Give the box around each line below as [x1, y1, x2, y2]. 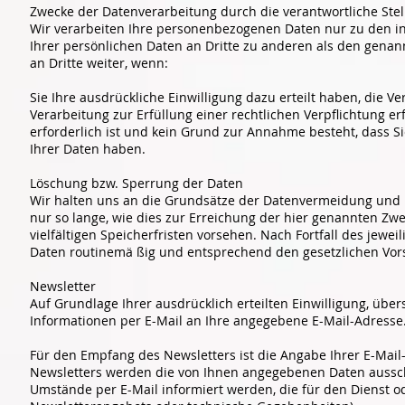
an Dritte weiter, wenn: [30, 53, 172, 71]
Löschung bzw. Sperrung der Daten [30, 174, 243, 192]
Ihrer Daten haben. [30, 139, 149, 157]
